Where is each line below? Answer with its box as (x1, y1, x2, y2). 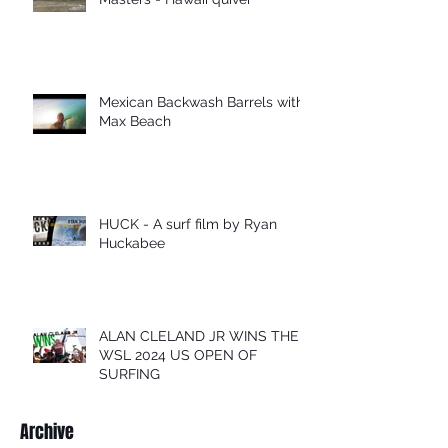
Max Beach (99, 112, 171, 129)
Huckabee (99, 234, 165, 251)
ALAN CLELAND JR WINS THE (99, 327, 299, 344)
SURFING (99, 365, 160, 382)
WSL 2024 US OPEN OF (99, 346, 257, 363)
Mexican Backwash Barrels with (99, 93, 304, 110)
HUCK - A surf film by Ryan (99, 215, 277, 232)
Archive (20, 418, 74, 445)
